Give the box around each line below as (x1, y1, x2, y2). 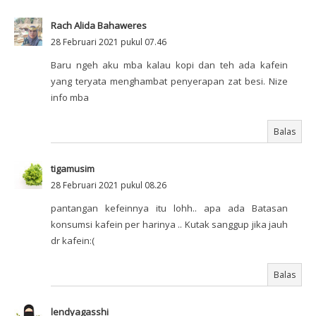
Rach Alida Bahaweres (51, 19, 147, 32)
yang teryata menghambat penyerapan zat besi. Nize (51, 75, 288, 88)
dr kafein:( (51, 234, 95, 248)
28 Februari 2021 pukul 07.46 (51, 36, 166, 49)
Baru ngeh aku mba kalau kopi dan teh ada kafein (51, 59, 288, 72)
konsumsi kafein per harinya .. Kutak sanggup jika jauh (51, 218, 288, 231)
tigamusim (51, 162, 95, 176)
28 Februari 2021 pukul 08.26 (51, 179, 166, 192)
